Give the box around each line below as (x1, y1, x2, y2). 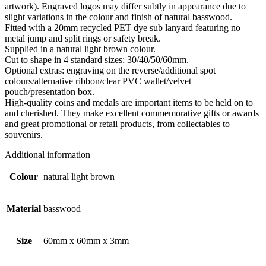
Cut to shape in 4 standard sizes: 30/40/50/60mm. (5, 55, 189, 65)
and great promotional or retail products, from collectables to (5, 119, 230, 129)
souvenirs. (5, 129, 43, 140)
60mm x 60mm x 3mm (43, 236, 129, 246)
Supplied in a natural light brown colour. (5, 44, 156, 55)
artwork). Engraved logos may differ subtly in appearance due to (5, 1, 246, 12)
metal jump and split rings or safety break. (5, 33, 161, 44)
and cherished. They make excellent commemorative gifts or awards (5, 108, 259, 119)
